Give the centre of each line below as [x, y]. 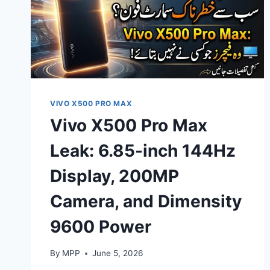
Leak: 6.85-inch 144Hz [143, 150]
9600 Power [101, 226]
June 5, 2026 [118, 253]
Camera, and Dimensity [146, 201]
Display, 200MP [115, 176]
